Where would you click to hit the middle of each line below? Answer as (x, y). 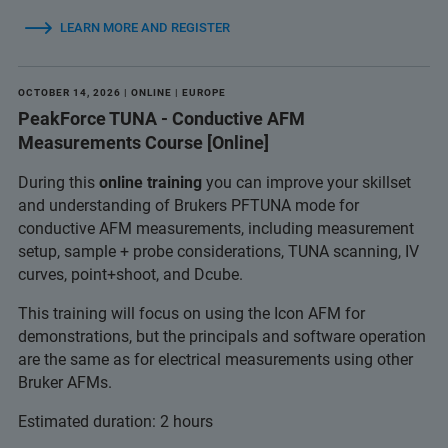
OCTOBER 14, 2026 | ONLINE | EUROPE (122, 92)
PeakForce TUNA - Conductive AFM (161, 118)
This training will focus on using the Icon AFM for (191, 313)
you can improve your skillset (306, 182)
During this (58, 182)
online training (150, 182)
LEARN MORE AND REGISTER (145, 27)
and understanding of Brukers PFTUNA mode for (188, 205)
